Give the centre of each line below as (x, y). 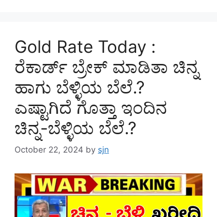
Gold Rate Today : (85, 47)
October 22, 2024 (49, 149)
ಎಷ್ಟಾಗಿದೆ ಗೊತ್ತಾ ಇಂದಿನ (91, 108)
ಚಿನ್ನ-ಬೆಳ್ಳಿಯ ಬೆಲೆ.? (76, 128)
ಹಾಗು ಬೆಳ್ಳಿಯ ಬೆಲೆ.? (80, 87)
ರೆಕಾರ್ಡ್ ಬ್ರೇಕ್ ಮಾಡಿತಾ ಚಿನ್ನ (107, 67)
